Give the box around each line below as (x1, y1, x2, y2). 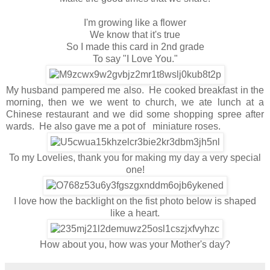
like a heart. (110, 208, 160, 219)
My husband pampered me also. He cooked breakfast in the (6, 85, 264, 96)
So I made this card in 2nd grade (66, 42, 204, 52)
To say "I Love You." (92, 54, 178, 64)
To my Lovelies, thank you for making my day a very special (9, 152, 261, 163)
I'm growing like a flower (84, 17, 186, 28)
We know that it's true (90, 30, 180, 40)
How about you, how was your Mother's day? (40, 239, 230, 250)
